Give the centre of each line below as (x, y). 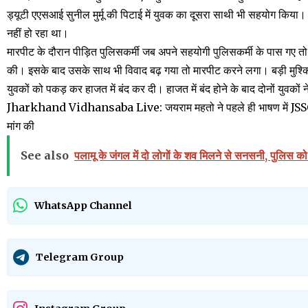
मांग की (21, 125)
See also (45, 155)
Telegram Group (80, 257)
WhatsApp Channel (83, 206)
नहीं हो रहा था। (38, 33)
